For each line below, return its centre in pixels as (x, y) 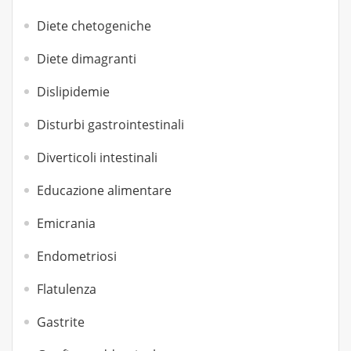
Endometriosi (77, 256)
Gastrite (61, 322)
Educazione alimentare (104, 190)
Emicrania (66, 223)
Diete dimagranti (87, 59)
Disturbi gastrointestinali (110, 125)
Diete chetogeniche (94, 26)
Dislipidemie (73, 92)
